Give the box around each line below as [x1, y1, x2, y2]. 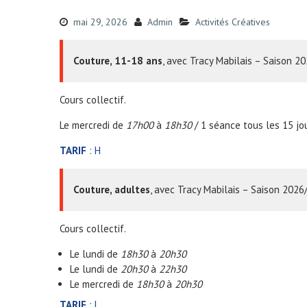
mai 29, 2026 [73, 16, 127, 28]
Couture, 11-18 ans [73, 54, 162, 67]
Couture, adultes [73, 183, 150, 196]
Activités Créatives [195, 16, 270, 28]
